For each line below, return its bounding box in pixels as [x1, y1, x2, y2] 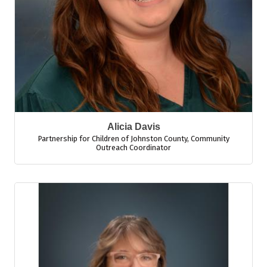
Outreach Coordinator [96, 143, 171, 152]
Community [190, 134, 229, 143]
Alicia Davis [107, 122, 160, 132]
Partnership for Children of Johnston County [38, 134, 187, 143]
